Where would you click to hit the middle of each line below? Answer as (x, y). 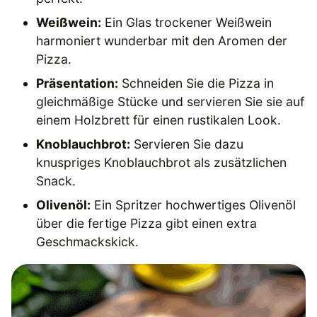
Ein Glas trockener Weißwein (187, 22)
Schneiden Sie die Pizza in (196, 83)
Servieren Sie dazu (187, 144)
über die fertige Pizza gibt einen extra (147, 223)
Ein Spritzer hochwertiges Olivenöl (194, 204)
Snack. (56, 180)
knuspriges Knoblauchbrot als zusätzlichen (162, 162)
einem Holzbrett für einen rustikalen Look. (159, 120)
